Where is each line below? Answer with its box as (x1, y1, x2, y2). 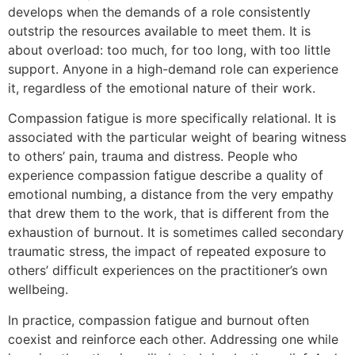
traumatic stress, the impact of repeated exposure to (8, 243, 326, 260)
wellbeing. (8, 281, 68, 298)
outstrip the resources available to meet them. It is (8, 22, 311, 39)
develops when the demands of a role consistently (8, 3, 311, 20)
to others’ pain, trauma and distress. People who (8, 148, 298, 165)
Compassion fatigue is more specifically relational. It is (8, 110, 336, 127)
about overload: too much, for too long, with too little (8, 41, 330, 58)
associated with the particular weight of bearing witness (8, 129, 346, 146)
